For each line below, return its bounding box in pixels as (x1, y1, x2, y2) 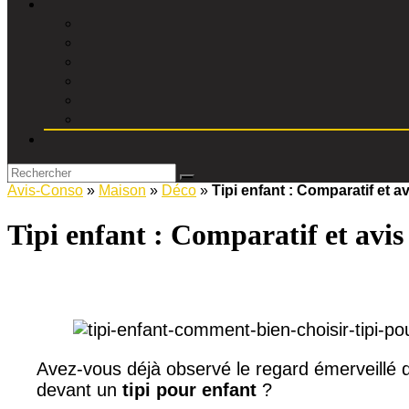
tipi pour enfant (122, 379, 257, 400)
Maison (99, 183, 146, 198)
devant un (37, 379, 122, 400)
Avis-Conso (7, 183, 83, 198)
